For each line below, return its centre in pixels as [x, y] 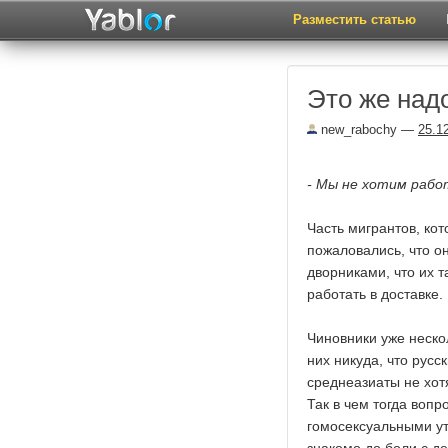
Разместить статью [354, 19]
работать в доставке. [375, 294]
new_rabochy [357, 129]
